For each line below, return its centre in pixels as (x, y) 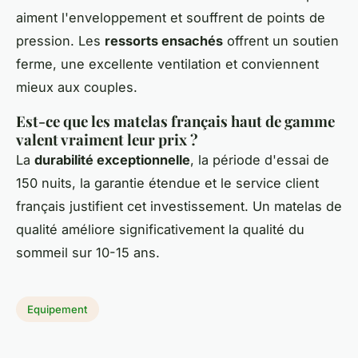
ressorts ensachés (164, 41)
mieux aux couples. (77, 88)
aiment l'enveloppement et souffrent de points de (171, 18)
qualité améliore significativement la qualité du (160, 230)
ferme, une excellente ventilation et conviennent (167, 64)
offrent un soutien (281, 41)
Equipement (58, 310)
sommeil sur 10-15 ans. (88, 253)
